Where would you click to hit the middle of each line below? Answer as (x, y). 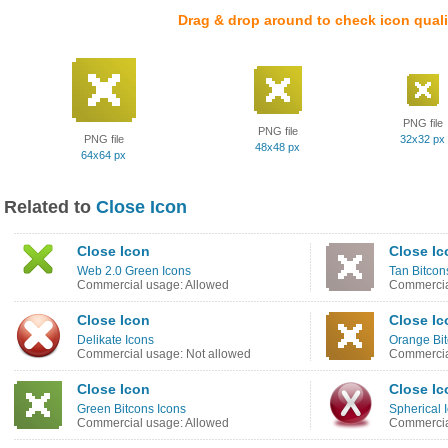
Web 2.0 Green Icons (134, 271)
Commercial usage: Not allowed (164, 354)
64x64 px (103, 155)
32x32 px (422, 139)
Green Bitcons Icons (131, 409)
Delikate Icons (115, 340)
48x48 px (277, 147)
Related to (50, 207)
